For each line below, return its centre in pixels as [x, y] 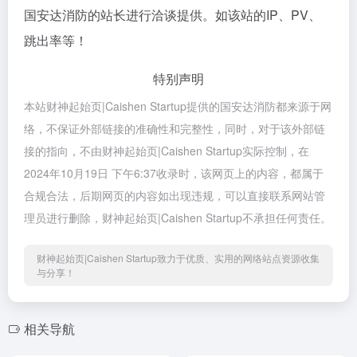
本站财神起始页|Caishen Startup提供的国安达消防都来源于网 [178, 106]
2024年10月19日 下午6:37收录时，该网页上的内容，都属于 [174, 173]
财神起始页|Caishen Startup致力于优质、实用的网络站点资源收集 [178, 258]
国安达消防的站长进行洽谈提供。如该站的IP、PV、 [173, 15]
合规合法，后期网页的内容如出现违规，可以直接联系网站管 [175, 195]
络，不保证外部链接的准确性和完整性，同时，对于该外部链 [175, 128]
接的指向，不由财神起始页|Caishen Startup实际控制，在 [167, 151]
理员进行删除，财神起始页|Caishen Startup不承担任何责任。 [178, 218]
